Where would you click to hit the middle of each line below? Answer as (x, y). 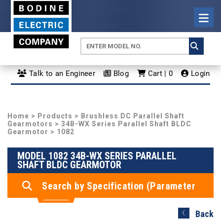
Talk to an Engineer (61, 73)
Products (55, 116)
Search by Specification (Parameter (119, 186)
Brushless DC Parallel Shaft (133, 116)
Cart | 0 (159, 73)
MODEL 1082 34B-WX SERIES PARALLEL (97, 156)
